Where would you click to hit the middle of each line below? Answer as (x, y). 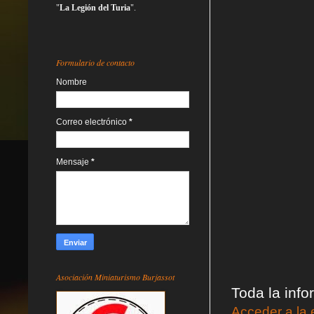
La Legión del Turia (95, 7)
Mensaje (74, 162)
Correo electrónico (93, 122)
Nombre (71, 82)
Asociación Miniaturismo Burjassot (115, 277)
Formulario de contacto (95, 62)
